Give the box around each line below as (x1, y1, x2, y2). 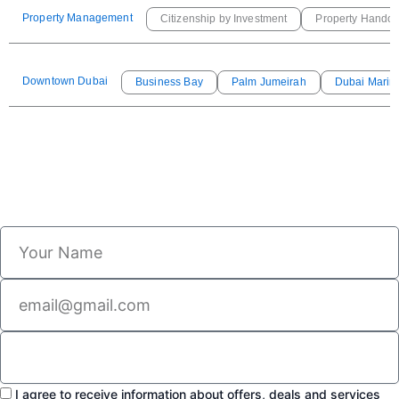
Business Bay (135, 76, 203, 88)
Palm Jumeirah (231, 76, 306, 88)
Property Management (22, 12, 133, 24)
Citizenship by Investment (159, 12, 288, 25)
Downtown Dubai (22, 75, 109, 87)
